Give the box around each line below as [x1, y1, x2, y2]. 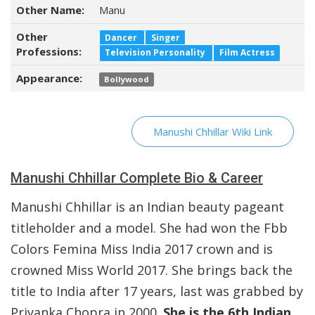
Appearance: [16, 71, 82, 85]
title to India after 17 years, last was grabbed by [11, 283, 303, 300]
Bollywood [103, 74, 149, 84]
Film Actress [219, 46, 275, 58]
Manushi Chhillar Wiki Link [153, 124, 272, 139]
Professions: [16, 44, 82, 58]
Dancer [105, 32, 140, 44]
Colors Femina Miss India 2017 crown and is [11, 240, 273, 257]
